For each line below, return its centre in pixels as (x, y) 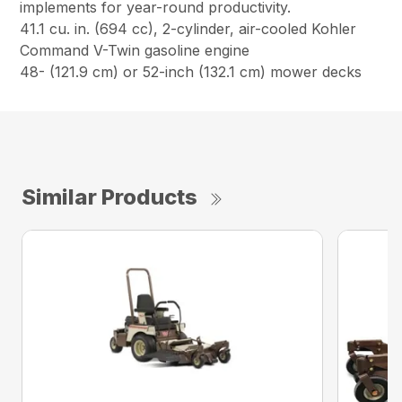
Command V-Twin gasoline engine (135, 50)
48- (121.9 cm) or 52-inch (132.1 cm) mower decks (191, 71)
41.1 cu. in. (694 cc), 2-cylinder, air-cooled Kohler (188, 28)
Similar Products (109, 197)
